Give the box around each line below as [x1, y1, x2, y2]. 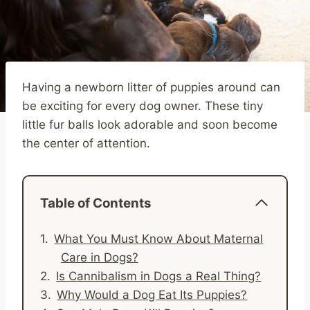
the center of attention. [22, 136, 150, 150]
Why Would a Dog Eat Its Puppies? [57, 287, 248, 302]
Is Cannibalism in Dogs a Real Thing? [56, 268, 262, 283]
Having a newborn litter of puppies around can [22, 80, 280, 94]
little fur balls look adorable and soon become [22, 117, 277, 131]
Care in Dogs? [60, 250, 138, 264]
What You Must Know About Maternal [54, 231, 264, 246]
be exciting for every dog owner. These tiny [22, 98, 263, 113]
